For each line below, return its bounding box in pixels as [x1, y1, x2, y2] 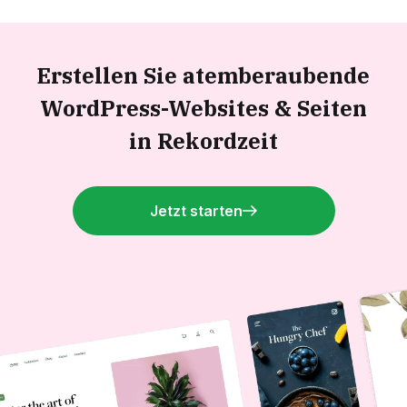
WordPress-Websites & [40, 93, 297, 123]
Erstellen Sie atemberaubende [37, 60, 370, 90]
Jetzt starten [150, 201, 243, 220]
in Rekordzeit [129, 125, 278, 155]
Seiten [297, 93, 367, 123]
